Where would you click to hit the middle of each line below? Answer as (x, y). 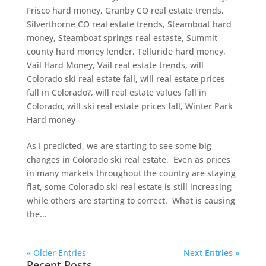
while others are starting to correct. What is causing (131, 200)
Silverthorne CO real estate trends (94, 24)
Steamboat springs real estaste (120, 38)
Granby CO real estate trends (163, 10)
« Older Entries (56, 253)
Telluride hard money (180, 51)
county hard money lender (79, 51)
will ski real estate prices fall (123, 106)
